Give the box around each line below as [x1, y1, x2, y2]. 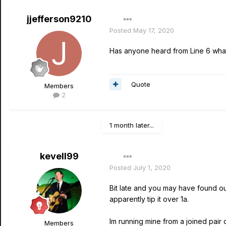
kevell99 [39, 151, 79, 161]
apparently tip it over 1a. [109, 195, 191, 203]
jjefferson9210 [26, 14, 92, 24]
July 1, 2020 [133, 163, 171, 172]
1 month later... [109, 121, 154, 129]
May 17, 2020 [133, 26, 174, 34]
